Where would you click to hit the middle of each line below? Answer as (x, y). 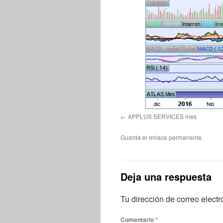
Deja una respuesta (166, 176)
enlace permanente (175, 137)
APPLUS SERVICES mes (162, 116)
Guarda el (135, 137)
